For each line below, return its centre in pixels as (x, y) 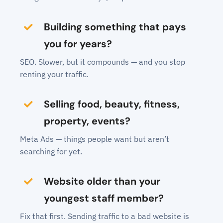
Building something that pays (115, 27)
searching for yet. (51, 152)
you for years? (78, 44)
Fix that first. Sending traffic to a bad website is (104, 216)
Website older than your (102, 181)
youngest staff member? (104, 198)
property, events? (87, 121)
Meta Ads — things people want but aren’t (94, 139)
